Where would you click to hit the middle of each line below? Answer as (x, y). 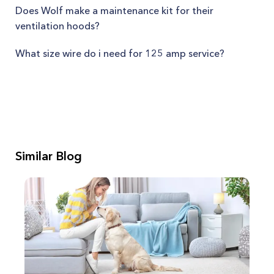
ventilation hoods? (57, 26)
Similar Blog (49, 156)
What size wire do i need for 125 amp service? (120, 53)
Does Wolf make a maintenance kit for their (114, 10)
